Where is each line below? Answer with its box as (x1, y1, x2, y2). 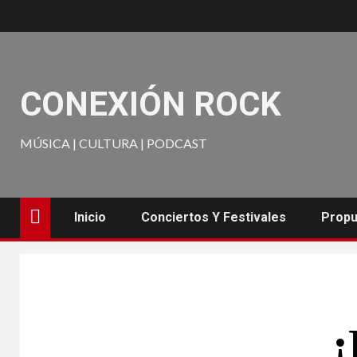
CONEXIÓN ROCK (20, 84, 281, 124)
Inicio (74, 210, 106, 225)
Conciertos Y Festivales (141, 210, 286, 225)
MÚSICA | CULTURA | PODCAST (20, 135, 207, 151)
